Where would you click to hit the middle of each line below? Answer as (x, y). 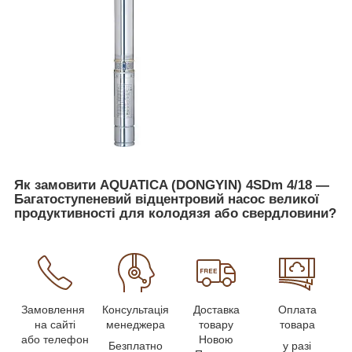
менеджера (136, 325)
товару (216, 325)
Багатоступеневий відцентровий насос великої (167, 199)
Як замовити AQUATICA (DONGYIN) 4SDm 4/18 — (172, 185)
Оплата (297, 310)
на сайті (55, 325)
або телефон (55, 340)
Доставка (216, 310)
